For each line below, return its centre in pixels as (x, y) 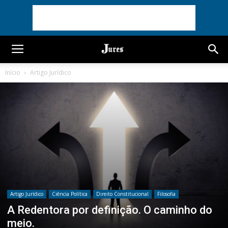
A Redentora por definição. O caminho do (110, 210)
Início (13, 73)
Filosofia (166, 194)
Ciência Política (70, 194)
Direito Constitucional (122, 194)
